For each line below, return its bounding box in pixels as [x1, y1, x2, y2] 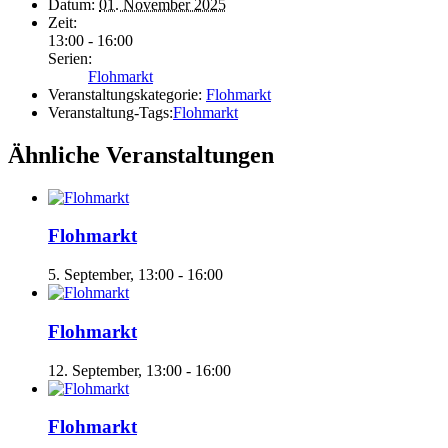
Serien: [48, 49, 92, 67]
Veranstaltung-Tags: [48, 103, 173, 121]
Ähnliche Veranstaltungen [8, 141, 274, 168]
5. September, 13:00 [48, 266, 174, 284]
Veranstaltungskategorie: [48, 85, 202, 103]
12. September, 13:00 [48, 361, 182, 379]
